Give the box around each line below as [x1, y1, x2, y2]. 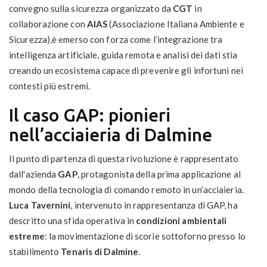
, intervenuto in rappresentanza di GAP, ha [70, 200, 238, 211]
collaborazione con [9, 18, 87, 30]
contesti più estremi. [9, 80, 91, 92]
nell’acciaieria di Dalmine [9, 125, 212, 145]
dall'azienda [9, 169, 58, 180]
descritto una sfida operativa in [9, 215, 136, 226]
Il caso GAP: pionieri [9, 105, 170, 126]
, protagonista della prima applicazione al [77, 169, 241, 180]
